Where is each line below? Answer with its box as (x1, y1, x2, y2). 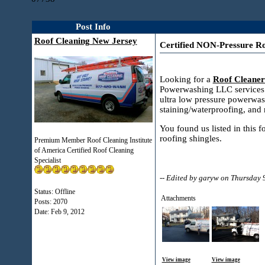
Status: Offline (34, 188, 75, 196)
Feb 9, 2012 (50, 208, 85, 216)
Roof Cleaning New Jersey (34, 36, 137, 46)
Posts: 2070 (34, 198, 67, 206)
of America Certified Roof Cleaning (34, 146, 134, 154)
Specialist (34, 156, 61, 164)
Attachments (160, 194, 196, 202)
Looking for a (159, 75, 213, 84)
